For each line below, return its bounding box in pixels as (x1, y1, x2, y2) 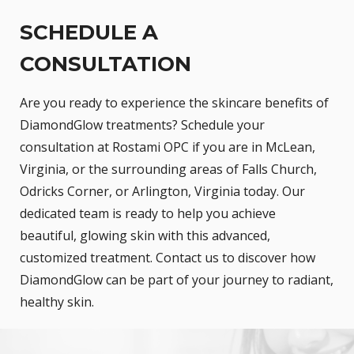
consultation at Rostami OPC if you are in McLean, (20, 138, 315, 156)
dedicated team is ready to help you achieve (20, 205, 276, 223)
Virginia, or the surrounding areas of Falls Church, (20, 160, 317, 179)
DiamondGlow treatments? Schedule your (20, 116, 265, 134)
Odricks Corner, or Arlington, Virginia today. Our (20, 183, 305, 201)
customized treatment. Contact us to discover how (20, 249, 315, 267)
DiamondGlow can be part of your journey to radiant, (20, 271, 333, 289)
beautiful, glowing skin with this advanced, (20, 227, 270, 245)
